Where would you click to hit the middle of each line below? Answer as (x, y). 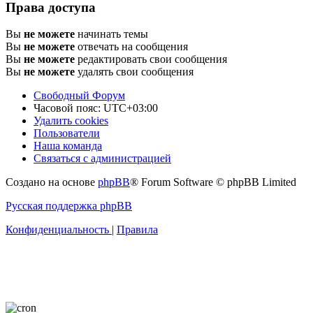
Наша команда (68, 146)
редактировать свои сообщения (151, 59)
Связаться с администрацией (102, 159)
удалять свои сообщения (134, 72)
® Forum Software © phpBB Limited (213, 182)
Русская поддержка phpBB (69, 206)
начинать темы (111, 34)
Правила (137, 230)
